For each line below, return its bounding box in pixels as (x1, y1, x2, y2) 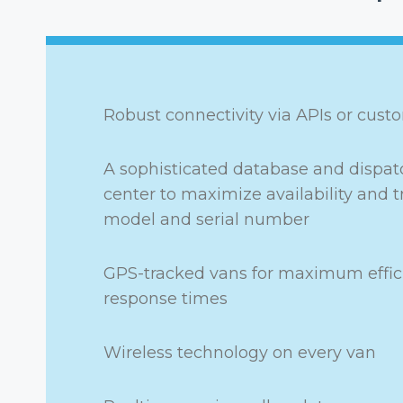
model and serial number (103, 210, 309, 229)
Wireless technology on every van (103, 343, 376, 363)
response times (103, 289, 228, 309)
